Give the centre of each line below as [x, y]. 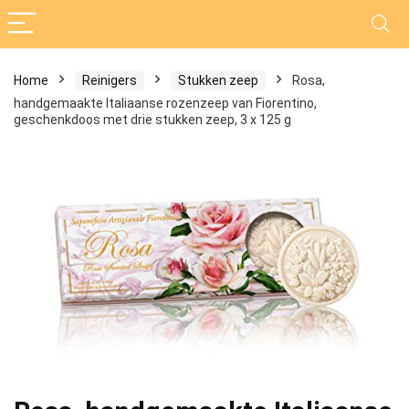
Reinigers [110, 80]
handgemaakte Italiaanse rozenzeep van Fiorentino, [165, 103]
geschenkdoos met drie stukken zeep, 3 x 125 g [152, 120]
